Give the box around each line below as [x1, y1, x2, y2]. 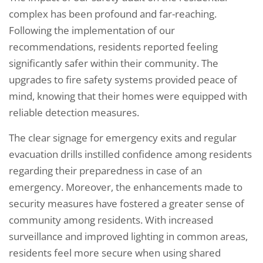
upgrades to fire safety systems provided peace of [9, 72, 237, 86]
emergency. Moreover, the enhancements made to [9, 180, 242, 194]
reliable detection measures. [9, 105, 139, 119]
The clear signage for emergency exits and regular [9, 130, 237, 144]
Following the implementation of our [9, 23, 175, 37]
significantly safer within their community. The [9, 56, 218, 70]
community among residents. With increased [9, 213, 213, 227]
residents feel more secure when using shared [9, 245, 221, 259]
